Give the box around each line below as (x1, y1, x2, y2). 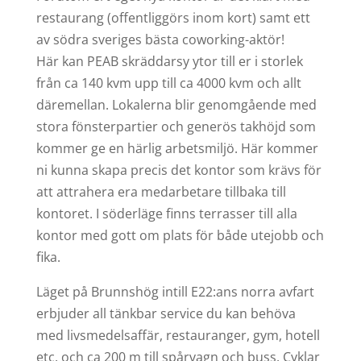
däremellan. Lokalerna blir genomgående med (35, 95, 317, 114)
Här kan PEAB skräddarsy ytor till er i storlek (35, 52, 303, 70)
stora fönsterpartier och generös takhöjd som (35, 117, 316, 135)
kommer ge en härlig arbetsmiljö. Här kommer (35, 139, 318, 157)
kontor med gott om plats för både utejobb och (35, 226, 324, 244)
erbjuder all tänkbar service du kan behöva (35, 304, 296, 322)
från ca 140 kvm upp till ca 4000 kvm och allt (35, 73, 301, 92)
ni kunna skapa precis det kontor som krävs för (35, 160, 322, 179)
